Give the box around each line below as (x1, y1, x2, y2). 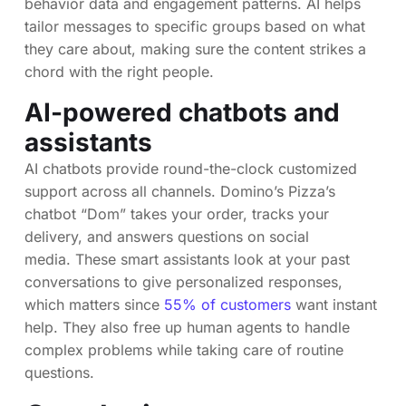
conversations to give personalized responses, (24, 272, 343, 291)
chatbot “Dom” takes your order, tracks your (24, 204, 329, 223)
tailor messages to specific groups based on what (24, 16, 365, 35)
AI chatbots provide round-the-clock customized (24, 159, 357, 178)
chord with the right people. (24, 62, 214, 81)
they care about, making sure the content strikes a (24, 39, 366, 58)
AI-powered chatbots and (24, 96, 340, 128)
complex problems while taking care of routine (24, 340, 343, 359)
